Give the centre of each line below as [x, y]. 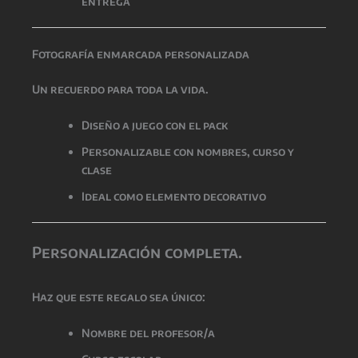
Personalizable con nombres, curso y [188, 151]
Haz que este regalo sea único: [119, 296]
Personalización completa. [137, 252]
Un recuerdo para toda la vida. [120, 89]
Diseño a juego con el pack [155, 125]
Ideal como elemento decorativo [174, 196]
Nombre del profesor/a [148, 333]
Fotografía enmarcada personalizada [141, 54]
